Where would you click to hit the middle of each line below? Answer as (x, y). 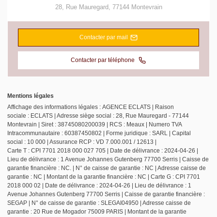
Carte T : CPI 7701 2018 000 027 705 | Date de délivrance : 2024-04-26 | (103, 151)
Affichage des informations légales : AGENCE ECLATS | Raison (91, 107)
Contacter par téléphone (104, 60)
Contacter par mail (103, 37)
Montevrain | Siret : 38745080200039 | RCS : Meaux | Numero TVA (94, 125)
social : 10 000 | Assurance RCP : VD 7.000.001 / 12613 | (82, 142)
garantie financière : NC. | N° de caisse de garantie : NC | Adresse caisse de (107, 168)
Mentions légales (31, 96)
